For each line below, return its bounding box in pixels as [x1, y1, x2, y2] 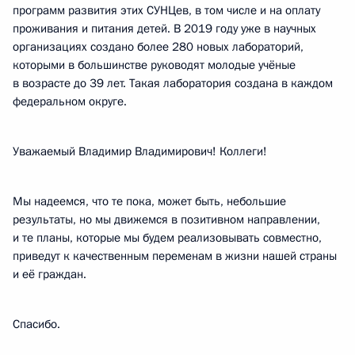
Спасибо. [13, 316, 60, 332]
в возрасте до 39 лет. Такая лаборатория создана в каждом [13, 75, 333, 91]
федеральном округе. [13, 94, 127, 109]
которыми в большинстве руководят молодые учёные [13, 57, 296, 73]
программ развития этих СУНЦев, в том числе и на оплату [13, 2, 320, 18]
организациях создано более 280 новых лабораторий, [13, 39, 303, 55]
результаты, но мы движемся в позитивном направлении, [13, 212, 320, 227]
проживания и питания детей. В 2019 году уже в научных [13, 21, 316, 36]
